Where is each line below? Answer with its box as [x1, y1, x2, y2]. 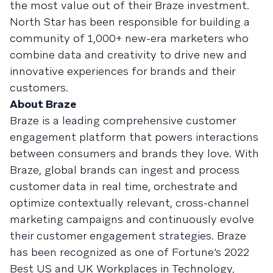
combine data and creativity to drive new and [10, 48, 247, 62]
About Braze [10, 97, 76, 111]
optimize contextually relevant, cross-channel [10, 196, 249, 210]
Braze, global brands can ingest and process [10, 163, 239, 177]
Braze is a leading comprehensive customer [10, 113, 236, 127]
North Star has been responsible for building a [10, 15, 250, 29]
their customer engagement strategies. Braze [10, 229, 246, 243]
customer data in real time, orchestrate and [10, 179, 238, 193]
